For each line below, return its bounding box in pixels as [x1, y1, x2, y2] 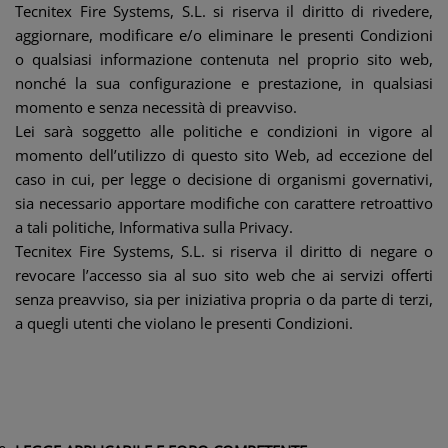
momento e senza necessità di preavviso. [15, 97, 297, 117]
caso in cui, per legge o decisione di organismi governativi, [15, 169, 433, 189]
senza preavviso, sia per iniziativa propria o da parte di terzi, [15, 289, 433, 309]
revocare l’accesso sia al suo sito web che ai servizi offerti [15, 265, 433, 285]
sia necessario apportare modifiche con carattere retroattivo [15, 193, 433, 213]
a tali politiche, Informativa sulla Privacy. [15, 217, 293, 237]
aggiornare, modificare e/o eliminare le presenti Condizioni [15, 25, 433, 45]
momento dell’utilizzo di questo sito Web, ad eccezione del [15, 145, 433, 165]
